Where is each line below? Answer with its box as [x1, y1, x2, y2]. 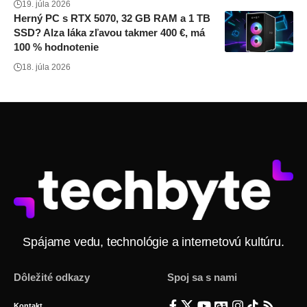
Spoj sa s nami [167, 271, 237, 283]
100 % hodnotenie [14, 40, 99, 53]
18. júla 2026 [22, 62, 71, 72]
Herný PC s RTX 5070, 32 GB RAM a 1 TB [14, 12, 210, 24]
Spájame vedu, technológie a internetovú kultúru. [23, 234, 284, 249]
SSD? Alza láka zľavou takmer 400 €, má [14, 26, 205, 38]
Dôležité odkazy [14, 271, 90, 283]
